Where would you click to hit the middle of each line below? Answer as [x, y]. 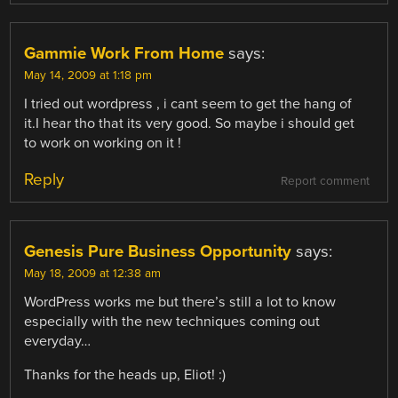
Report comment [325, 181]
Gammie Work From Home [124, 53]
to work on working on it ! [103, 143]
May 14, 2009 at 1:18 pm [88, 75]
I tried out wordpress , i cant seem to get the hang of [188, 103]
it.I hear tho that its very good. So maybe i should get [190, 123]
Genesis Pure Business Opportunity [158, 251]
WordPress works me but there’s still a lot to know [180, 302]
